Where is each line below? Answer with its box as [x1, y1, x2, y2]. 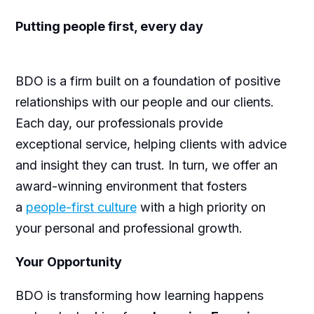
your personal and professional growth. [15, 220, 243, 235]
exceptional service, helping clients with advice [15, 136, 287, 151]
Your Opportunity [15, 254, 122, 269]
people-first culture [25, 199, 137, 214]
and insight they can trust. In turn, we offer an [15, 157, 278, 172]
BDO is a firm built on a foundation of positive [15, 73, 280, 88]
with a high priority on [136, 199, 266, 214]
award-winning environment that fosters [15, 178, 247, 193]
